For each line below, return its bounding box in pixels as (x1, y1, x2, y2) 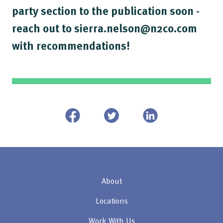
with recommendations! (12, 36, 130, 54)
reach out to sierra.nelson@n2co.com (12, 19, 197, 36)
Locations (95, 195, 128, 207)
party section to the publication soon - (12, 1, 200, 19)
